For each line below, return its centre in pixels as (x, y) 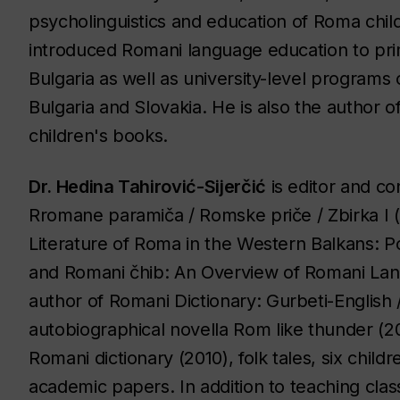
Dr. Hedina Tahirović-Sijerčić (147, 186)
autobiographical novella (131, 329)
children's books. (99, 135)
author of (69, 300)
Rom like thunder (303, 329)
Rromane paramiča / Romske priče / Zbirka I (209, 215)
